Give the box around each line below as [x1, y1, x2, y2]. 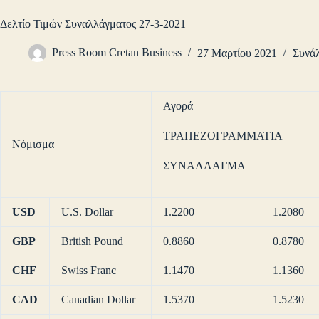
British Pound [61, 235, 123, 248]
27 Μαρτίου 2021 [197, 46, 277, 59]
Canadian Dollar [61, 293, 135, 306]
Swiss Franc [61, 264, 116, 277]
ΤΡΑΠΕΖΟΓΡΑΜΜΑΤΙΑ [163, 130, 283, 142]
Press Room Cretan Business [52, 46, 182, 59]
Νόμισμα [12, 138, 54, 151]
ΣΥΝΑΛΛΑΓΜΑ [163, 159, 246, 172]
